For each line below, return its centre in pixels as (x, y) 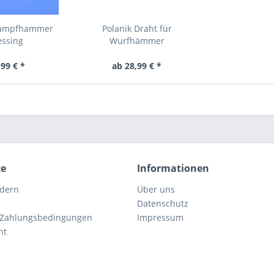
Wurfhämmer (137, 41)
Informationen (173, 168)
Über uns (156, 189)
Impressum (160, 217)
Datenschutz (163, 203)
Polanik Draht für (137, 28)
